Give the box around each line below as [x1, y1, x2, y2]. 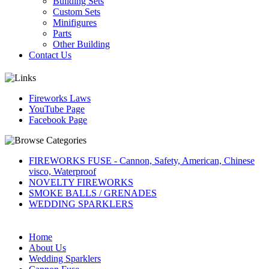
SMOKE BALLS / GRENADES [29, 188, 157, 198]
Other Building [53, 39, 110, 49]
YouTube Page [29, 104, 85, 114]
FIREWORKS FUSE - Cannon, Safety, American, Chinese [29, 156, 255, 166]
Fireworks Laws [29, 93, 91, 103]
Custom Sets [53, 7, 100, 17]
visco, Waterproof [29, 166, 96, 177]
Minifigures [53, 17, 97, 28]
